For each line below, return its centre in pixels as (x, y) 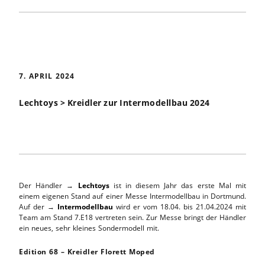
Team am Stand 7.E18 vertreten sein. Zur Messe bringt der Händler (132, 217)
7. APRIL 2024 (47, 76)
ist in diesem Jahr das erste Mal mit (178, 185)
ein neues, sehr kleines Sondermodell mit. (89, 228)
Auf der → (38, 207)
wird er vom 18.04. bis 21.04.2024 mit (180, 207)
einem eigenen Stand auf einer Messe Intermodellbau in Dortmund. (132, 196)
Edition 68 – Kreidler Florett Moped (87, 252)
